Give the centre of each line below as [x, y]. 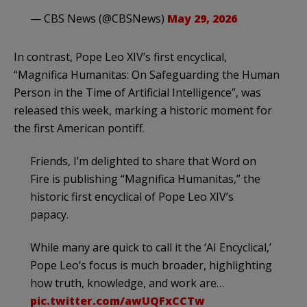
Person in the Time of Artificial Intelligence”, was [137, 92]
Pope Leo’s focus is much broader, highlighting [151, 265]
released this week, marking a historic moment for [143, 110]
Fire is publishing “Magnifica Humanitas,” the [145, 179]
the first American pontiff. [79, 128]
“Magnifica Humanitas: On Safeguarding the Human [147, 74]
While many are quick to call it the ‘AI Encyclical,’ [151, 247]
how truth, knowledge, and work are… [127, 283]
